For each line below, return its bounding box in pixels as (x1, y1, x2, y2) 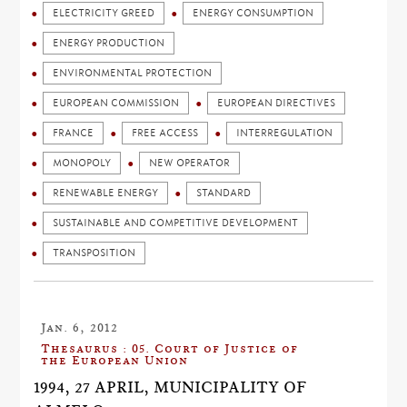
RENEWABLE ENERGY (53, 187, 159, 199)
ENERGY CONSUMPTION (193, 7, 314, 19)
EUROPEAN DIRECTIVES (217, 97, 336, 109)
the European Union (41, 352, 189, 367)
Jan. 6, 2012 (41, 320, 119, 334)
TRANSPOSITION (53, 247, 136, 259)
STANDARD (196, 187, 252, 199)
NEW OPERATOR (149, 157, 231, 169)
